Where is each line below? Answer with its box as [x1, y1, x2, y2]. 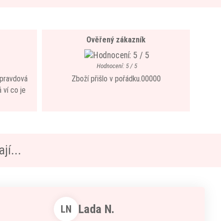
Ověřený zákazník [86, 35, 146, 44]
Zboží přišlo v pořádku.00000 [71, 74, 161, 83]
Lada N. [78, 202, 114, 216]
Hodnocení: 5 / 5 [96, 62, 137, 70]
